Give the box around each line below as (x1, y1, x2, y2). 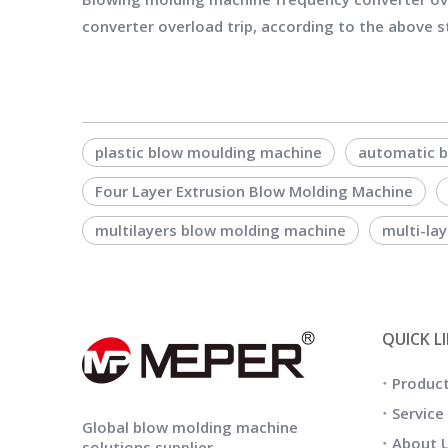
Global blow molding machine (82, 417, 298, 437)
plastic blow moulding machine (95, 142, 322, 162)
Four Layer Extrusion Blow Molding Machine (95, 181, 413, 201)
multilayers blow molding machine (95, 220, 346, 240)
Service (392, 403, 444, 423)
